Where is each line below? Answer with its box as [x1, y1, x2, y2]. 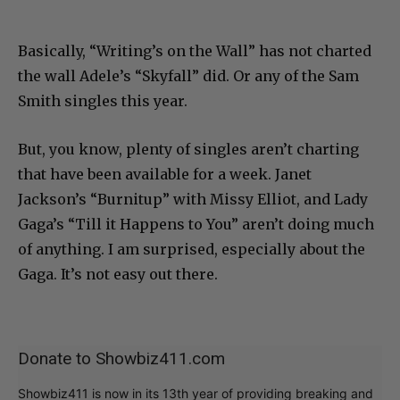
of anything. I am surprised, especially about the [18, 240, 365, 259]
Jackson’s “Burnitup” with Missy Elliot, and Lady [18, 190, 368, 209]
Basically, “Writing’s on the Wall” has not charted [18, 42, 371, 61]
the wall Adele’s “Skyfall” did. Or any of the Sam [18, 67, 359, 86]
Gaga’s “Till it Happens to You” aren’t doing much [18, 215, 374, 234]
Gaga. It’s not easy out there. [18, 265, 218, 284]
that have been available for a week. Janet [18, 165, 312, 184]
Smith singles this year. [18, 92, 187, 111]
